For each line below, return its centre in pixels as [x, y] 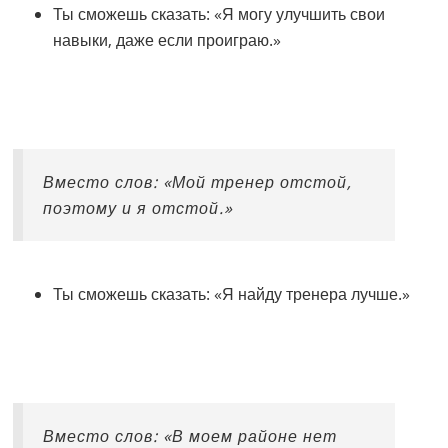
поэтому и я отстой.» [138, 208]
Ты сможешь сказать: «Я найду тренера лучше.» [232, 294]
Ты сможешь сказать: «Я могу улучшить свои [219, 14]
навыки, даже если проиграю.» [167, 40]
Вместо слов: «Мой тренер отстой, [198, 182]
